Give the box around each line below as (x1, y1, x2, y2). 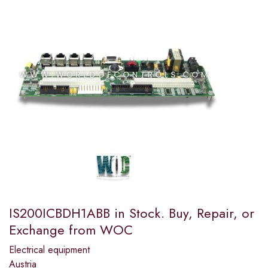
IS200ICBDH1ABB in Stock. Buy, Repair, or (9, 203, 254, 223)
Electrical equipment (9, 243, 90, 257)
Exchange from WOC (9, 220, 133, 240)
